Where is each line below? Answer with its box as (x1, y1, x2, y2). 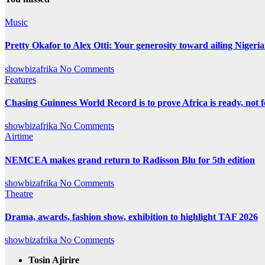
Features (5, 74, 36, 85)
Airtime (5, 131, 33, 142)
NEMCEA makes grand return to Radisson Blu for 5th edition (5, 154, 255, 165)
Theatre (5, 188, 33, 199)
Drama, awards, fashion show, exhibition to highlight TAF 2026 (5, 212, 258, 222)
